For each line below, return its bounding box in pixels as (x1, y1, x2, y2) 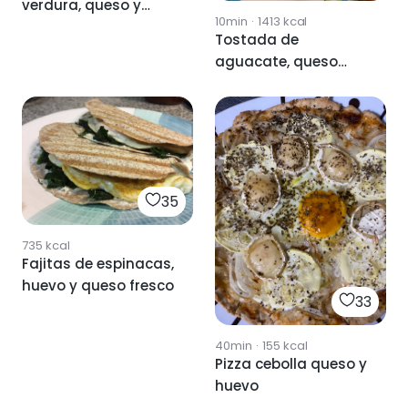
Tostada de (215, 30, 299, 50)
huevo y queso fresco (22, 276, 174, 296)
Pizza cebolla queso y (215, 353, 367, 373)
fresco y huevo (215, 74, 319, 94)
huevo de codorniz (22, 16, 153, 36)
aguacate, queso (215, 52, 338, 72)
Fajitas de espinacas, (22, 254, 174, 274)
